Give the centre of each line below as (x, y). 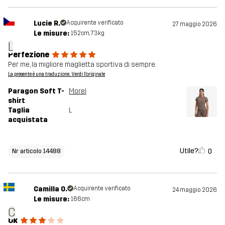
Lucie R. (47, 24)
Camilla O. (50, 189)
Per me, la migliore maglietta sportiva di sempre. (82, 65)
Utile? (189, 151)
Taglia (19, 110)
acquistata (28, 120)
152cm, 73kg (87, 33)
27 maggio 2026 (195, 24)
